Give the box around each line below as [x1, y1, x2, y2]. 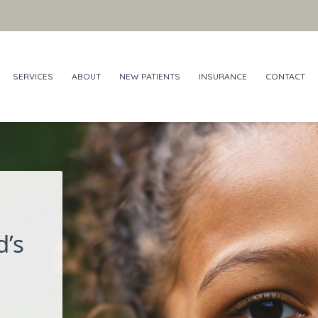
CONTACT [265, 71, 305, 82]
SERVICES [13, 71, 53, 82]
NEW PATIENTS [119, 71, 180, 82]
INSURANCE [199, 71, 247, 82]
